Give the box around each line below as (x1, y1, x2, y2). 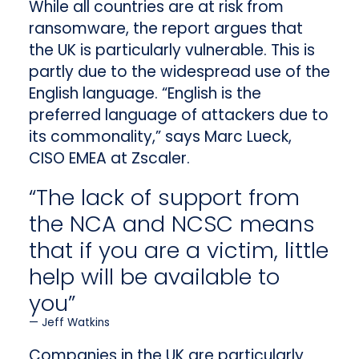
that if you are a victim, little (28, 235, 329, 267)
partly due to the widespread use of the (28, 61, 330, 83)
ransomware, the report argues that (28, 18, 303, 40)
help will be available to (28, 261, 280, 293)
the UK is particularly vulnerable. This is (28, 39, 315, 62)
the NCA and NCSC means (28, 208, 315, 240)
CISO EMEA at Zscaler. (28, 147, 190, 170)
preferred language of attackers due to (28, 104, 329, 127)
